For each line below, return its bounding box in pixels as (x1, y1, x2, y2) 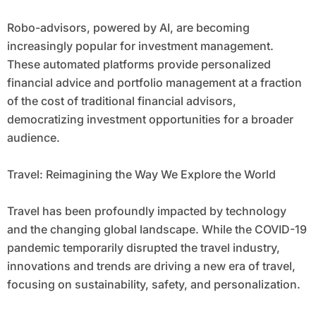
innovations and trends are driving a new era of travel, (6, 259, 296, 274)
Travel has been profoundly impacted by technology (6, 204, 286, 219)
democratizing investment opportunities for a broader (6, 112, 293, 127)
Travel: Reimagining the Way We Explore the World (6, 167, 276, 182)
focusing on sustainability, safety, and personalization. (6, 277, 300, 292)
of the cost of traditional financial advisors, (6, 94, 236, 109)
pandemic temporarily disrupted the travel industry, (6, 241, 280, 255)
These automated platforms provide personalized (6, 57, 271, 72)
